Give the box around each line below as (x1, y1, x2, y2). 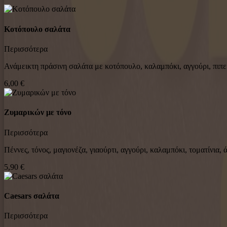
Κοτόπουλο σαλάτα (4, 24, 70, 33)
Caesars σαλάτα (4, 191, 59, 200)
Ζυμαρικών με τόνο (4, 108, 71, 117)
